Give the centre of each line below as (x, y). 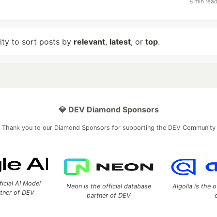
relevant (89, 42)
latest (120, 42)
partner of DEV (108, 195)
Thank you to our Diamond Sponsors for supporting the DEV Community (108, 128)
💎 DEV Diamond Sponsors (108, 109)
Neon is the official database (108, 186)
